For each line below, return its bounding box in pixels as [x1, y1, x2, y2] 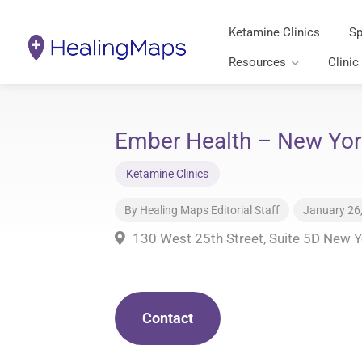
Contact [142, 309, 193, 326]
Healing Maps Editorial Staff [140, 204, 280, 217]
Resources [229, 55, 287, 69]
